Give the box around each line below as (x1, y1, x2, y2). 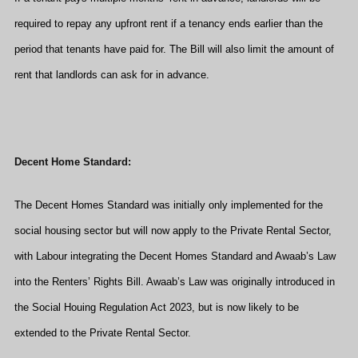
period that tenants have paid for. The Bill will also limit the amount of (14, 42, 334, 55)
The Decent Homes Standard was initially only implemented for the (14, 199, 323, 211)
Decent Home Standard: (14, 155, 131, 168)
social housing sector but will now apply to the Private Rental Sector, (14, 225, 332, 237)
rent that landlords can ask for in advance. (14, 68, 209, 81)
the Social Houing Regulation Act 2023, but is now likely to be (14, 301, 299, 313)
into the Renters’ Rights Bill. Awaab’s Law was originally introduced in (14, 276, 335, 288)
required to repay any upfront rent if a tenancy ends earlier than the (14, 17, 323, 30)
